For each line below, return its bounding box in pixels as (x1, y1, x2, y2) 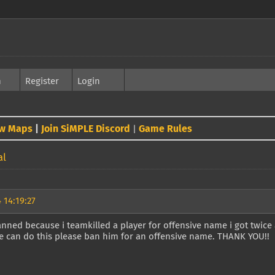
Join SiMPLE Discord (41, 124, 130, 134)
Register (25, 77, 59, 86)
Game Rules (139, 124, 192, 134)
